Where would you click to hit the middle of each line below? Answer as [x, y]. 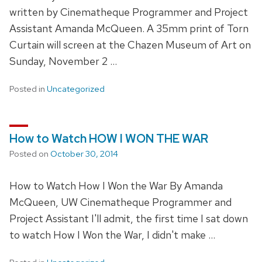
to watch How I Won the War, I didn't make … [112, 235]
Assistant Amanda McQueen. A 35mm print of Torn [129, 28]
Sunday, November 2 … [63, 61]
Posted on [30, 154]
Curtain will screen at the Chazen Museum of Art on [130, 44]
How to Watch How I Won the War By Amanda [116, 185]
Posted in [28, 89]
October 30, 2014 [84, 154]
